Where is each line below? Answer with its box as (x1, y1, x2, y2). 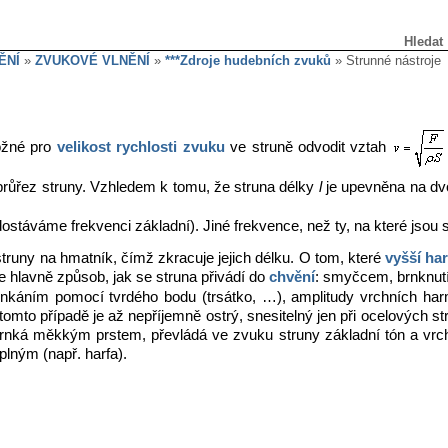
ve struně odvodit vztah (224, 139, 392, 156)
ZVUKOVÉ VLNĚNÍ (35, 53, 150, 68)
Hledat (404, 34, 443, 49)
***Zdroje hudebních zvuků (165, 53, 331, 68)
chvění (269, 269, 315, 285)
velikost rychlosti (56, 139, 178, 156)
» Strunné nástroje (331, 53, 441, 68)
